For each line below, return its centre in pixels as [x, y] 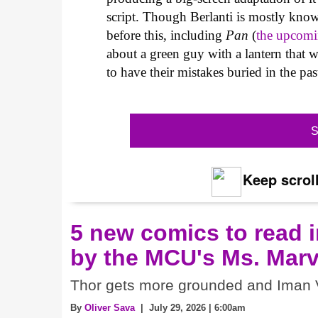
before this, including [166, 35]
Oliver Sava [110, 307]
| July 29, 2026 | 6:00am [190, 307]
